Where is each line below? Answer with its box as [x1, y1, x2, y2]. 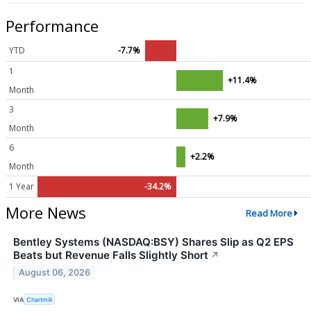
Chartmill [26, 295, 53, 303]
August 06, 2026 [19, 267, 91, 278]
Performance [6, 15, 99, 36]
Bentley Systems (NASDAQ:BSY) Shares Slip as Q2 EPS [13, 235, 294, 249]
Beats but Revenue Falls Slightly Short [13, 249, 208, 262]
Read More [245, 206, 292, 219]
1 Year [9, 180, 34, 193]
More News [6, 202, 86, 224]
